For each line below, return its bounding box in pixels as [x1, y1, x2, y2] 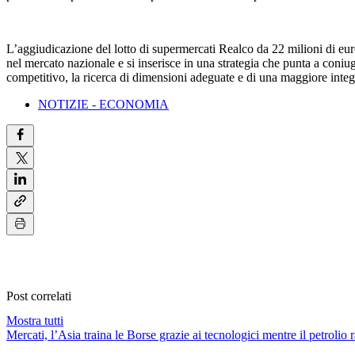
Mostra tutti [6, 313, 63, 327]
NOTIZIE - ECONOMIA [38, 97, 169, 112]
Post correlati [6, 288, 71, 303]
